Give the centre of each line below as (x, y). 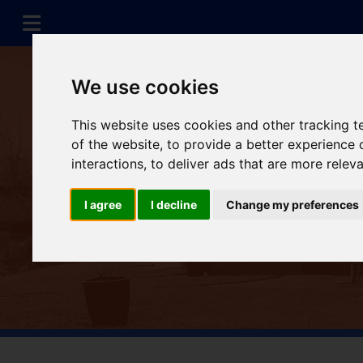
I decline (174, 205)
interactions (108, 164)
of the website (116, 145)
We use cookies (145, 88)
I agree (103, 205)
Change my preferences (293, 205)
